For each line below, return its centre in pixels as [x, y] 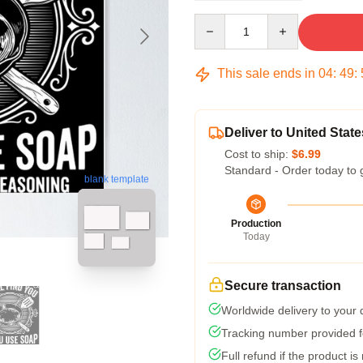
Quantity [215, 21]
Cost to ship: [258, 154]
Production [256, 224]
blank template [117, 179]
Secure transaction [283, 286]
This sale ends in [266, 73]
